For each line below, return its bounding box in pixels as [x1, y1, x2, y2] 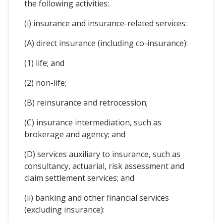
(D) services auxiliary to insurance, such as [24, 149, 180, 160]
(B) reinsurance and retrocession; [24, 97, 148, 109]
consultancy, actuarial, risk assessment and [24, 161, 184, 172]
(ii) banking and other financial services [24, 192, 169, 204]
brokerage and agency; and [24, 129, 125, 140]
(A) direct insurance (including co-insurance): [24, 38, 188, 49]
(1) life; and [24, 57, 64, 69]
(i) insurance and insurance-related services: [24, 18, 187, 29]
